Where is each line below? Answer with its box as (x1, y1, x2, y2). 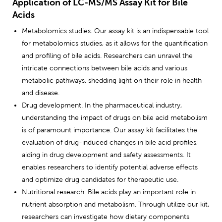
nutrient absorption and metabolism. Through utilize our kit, (22, 200, 209, 208)
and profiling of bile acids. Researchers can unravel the (22, 51, 193, 59)
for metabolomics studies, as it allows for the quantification (22, 39, 208, 47)
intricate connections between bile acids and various (22, 63, 187, 72)
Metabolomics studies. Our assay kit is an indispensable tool (22, 26, 209, 35)
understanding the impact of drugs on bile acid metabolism (22, 113, 208, 121)
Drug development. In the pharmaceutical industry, (22, 101, 182, 109)
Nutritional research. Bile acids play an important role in (22, 187, 196, 196)
